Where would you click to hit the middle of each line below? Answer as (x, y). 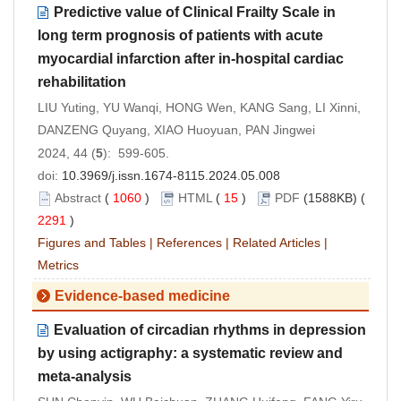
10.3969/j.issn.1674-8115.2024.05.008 (171, 175)
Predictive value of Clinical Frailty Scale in (195, 12)
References (189, 242)
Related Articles (277, 242)
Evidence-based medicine (142, 295)
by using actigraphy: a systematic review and (190, 353)
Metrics (58, 264)
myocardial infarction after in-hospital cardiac (191, 58)
